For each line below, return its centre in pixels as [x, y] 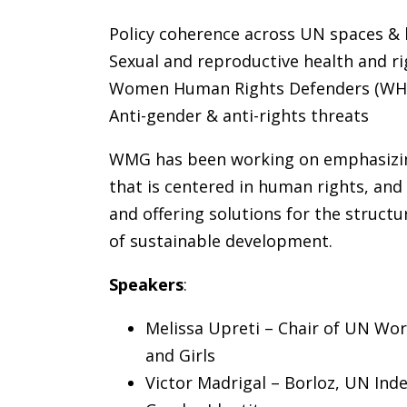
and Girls [181, 356]
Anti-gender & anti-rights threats [239, 116]
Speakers [147, 285]
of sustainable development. [221, 241]
